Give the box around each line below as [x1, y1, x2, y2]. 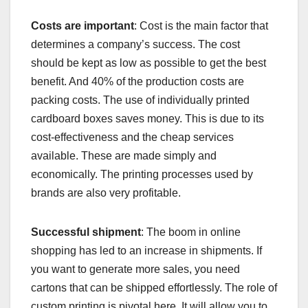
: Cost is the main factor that [134, 19, 268, 32]
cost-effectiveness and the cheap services [31, 131, 234, 143]
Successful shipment [31, 225, 141, 238]
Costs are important [31, 19, 134, 32]
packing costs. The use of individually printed [31, 93, 250, 106]
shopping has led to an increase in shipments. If [31, 244, 262, 256]
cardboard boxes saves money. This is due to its [31, 112, 264, 124]
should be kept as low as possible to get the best [31, 56, 266, 69]
